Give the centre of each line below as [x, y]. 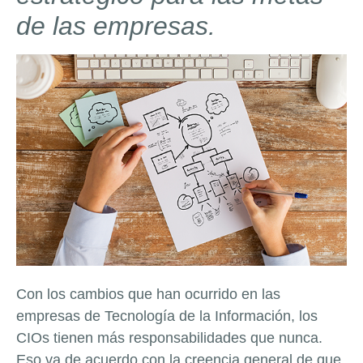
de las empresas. [116, 26]
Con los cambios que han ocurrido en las [148, 295]
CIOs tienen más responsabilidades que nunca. [169, 338]
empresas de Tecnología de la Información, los [167, 316]
